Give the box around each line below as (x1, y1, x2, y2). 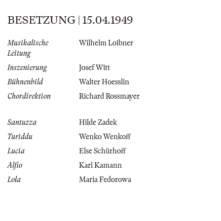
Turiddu (7, 133, 33, 141)
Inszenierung (7, 64, 47, 72)
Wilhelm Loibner (79, 39, 133, 47)
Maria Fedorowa (79, 176, 131, 184)
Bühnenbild (7, 78, 43, 86)
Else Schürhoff (79, 147, 126, 155)
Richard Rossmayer (79, 92, 140, 101)
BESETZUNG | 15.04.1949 (7, 14, 133, 27)
